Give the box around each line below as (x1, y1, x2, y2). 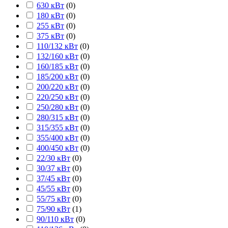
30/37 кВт (37, 163, 70, 173)
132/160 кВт (37, 51, 78, 61)
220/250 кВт (37, 92, 78, 101)
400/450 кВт (37, 143, 78, 152)
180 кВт (37, 11, 64, 20)
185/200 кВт (37, 72, 78, 81)
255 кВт (37, 21, 64, 30)
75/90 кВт (37, 204, 70, 213)
